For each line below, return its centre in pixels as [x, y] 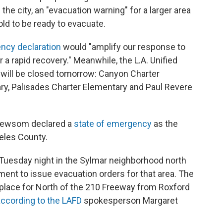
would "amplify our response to [123, 47]
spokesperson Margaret [130, 200]
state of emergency [113, 124]
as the [165, 124]
